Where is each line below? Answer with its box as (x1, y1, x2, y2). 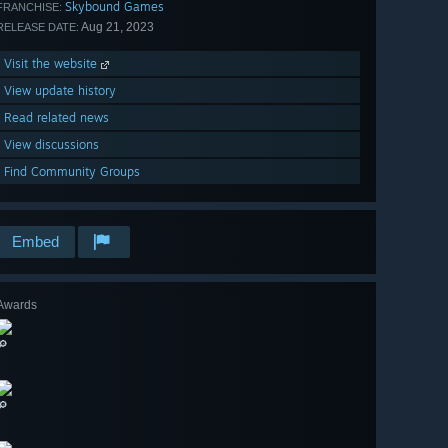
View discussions (4, 137, 99, 153)
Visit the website (4, 56, 101, 72)
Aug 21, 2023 (79, 20, 154, 35)
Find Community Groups (4, 164, 140, 180)
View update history (4, 83, 116, 99)
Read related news (4, 110, 109, 126)
